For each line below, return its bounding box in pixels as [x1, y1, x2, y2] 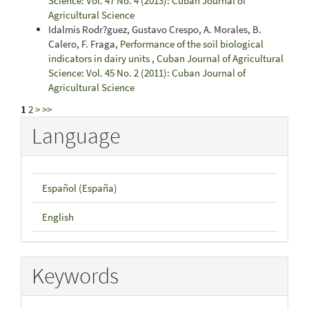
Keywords [32, 262, 119, 290]
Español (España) [42, 181, 117, 195]
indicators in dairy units [48, 52, 152, 65]
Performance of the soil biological [120, 37, 263, 50]
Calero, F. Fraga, [48, 37, 120, 50]
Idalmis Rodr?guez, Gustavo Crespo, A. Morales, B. [48, 23, 261, 36]
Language [32, 121, 120, 150]
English [42, 210, 74, 223]
